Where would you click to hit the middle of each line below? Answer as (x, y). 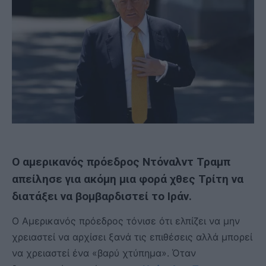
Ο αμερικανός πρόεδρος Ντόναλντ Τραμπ (121, 162)
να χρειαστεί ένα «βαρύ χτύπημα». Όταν (104, 253)
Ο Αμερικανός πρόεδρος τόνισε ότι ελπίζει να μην (126, 221)
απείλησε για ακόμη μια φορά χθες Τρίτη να (128, 179)
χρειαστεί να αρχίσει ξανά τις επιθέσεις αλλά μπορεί (132, 237)
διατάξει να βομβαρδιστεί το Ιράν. (102, 197)
